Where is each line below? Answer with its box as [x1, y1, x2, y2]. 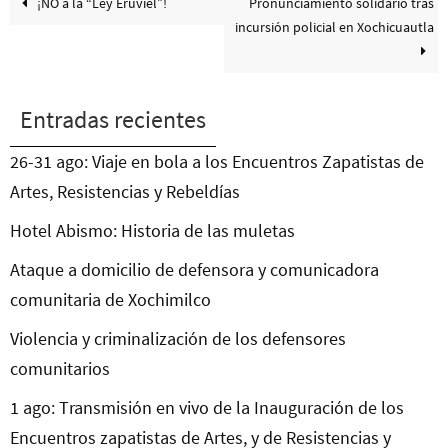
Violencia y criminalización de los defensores [10, 327, 346, 351]
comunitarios [10, 357, 110, 381]
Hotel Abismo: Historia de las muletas [10, 219, 295, 243]
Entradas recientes [20, 104, 206, 136]
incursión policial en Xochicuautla [234, 18, 434, 37]
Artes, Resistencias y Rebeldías [10, 180, 240, 204]
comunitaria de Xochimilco [10, 288, 211, 312]
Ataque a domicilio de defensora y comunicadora [10, 258, 379, 282]
